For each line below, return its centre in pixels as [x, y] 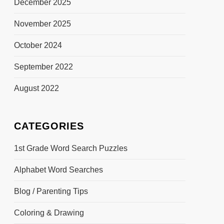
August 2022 [36, 88]
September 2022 [43, 66]
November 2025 [42, 23]
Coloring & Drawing [49, 212]
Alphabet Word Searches [58, 169]
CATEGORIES [49, 126]
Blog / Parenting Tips [51, 191]
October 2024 [38, 45]
